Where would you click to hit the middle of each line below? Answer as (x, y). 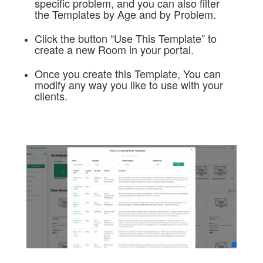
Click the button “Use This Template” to (125, 38)
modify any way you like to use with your (129, 85)
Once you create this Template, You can (127, 74)
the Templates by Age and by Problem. (127, 14)
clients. (52, 96)
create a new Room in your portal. (114, 50)
